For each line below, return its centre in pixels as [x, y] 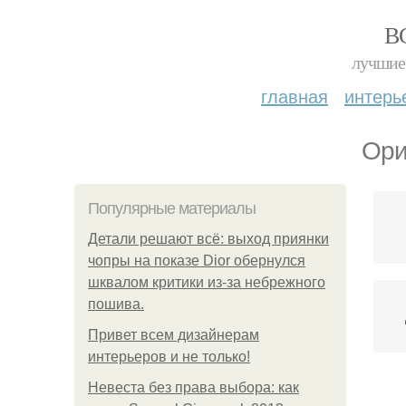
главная [295, 96]
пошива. [116, 304]
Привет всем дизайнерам [174, 335]
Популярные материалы [172, 208]
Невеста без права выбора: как [193, 387]
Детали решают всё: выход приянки [208, 239]
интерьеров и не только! [169, 357]
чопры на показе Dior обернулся [197, 261]
